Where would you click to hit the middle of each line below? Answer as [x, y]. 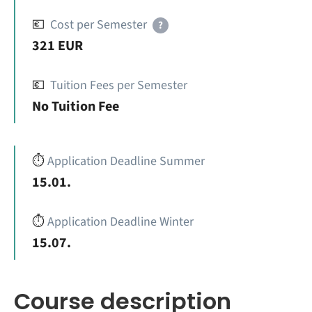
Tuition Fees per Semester [119, 85]
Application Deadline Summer [126, 161]
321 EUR [57, 46]
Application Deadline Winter [120, 222]
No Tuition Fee [76, 107]
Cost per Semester [99, 25]
